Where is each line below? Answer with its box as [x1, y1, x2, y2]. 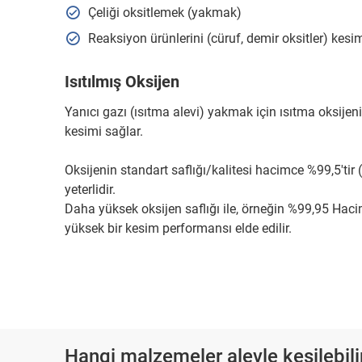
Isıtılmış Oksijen [65, 72, 179, 91]
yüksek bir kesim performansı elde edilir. [65, 221, 292, 236]
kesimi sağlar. [65, 124, 143, 139]
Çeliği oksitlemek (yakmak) [87, 5, 242, 20]
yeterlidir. [65, 182, 116, 197]
